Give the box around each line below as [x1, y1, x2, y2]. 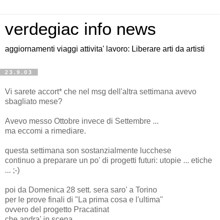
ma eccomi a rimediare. [5, 126, 86, 135]
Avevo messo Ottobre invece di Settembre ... [5, 116, 159, 125]
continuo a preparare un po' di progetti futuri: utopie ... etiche [5, 156, 212, 165]
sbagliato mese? [5, 97, 62, 106]
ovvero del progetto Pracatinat [5, 205, 109, 214]
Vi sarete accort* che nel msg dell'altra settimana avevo [5, 87, 196, 96]
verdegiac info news [5, 20, 156, 38]
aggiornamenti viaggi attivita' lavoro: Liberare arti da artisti [5, 45, 205, 53]
